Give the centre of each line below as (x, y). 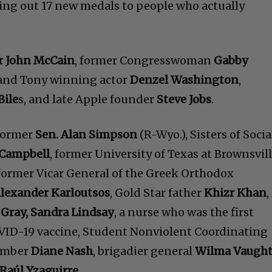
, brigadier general (144, 251)
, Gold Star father (157, 193)
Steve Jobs (184, 100)
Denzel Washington (185, 80)
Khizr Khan (236, 193)
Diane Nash (62, 251)
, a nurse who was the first (184, 212)
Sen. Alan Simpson (87, 135)
